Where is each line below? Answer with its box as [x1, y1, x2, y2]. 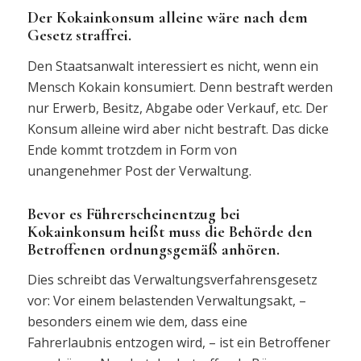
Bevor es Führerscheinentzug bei [27, 204, 240, 224]
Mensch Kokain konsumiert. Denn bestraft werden [27, 77, 333, 96]
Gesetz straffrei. [27, 25, 131, 45]
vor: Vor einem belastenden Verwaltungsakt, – [27, 292, 306, 310]
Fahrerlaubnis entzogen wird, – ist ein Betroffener [27, 334, 330, 352]
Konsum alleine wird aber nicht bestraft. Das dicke [27, 119, 329, 138]
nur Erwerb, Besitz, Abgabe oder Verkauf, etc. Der [27, 98, 328, 117]
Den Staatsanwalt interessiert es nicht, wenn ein [27, 56, 318, 75]
